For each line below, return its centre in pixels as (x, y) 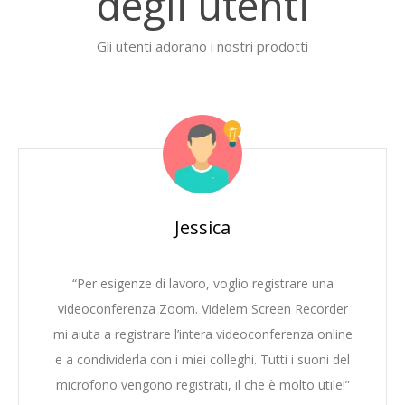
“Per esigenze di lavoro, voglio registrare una (202, 284)
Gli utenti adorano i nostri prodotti (202, 47)
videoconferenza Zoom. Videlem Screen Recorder (202, 309)
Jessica (202, 228)
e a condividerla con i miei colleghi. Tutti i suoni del (202, 360)
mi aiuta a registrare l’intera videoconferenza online (202, 334)
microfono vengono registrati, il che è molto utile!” (202, 385)
